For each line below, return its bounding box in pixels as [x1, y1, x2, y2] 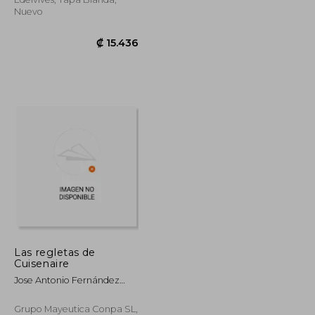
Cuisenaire [14, 257, 70, 270]
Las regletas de [14, 245, 96, 259]
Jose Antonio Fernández [14, 274, 120, 285]
